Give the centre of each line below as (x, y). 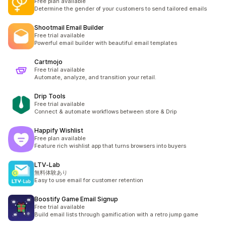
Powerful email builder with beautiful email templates (106, 43)
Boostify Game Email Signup (76, 199)
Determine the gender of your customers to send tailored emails (121, 9)
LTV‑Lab (47, 165)
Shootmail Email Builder (69, 27)
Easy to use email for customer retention (89, 180)
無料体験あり (51, 173)
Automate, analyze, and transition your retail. (95, 77)
